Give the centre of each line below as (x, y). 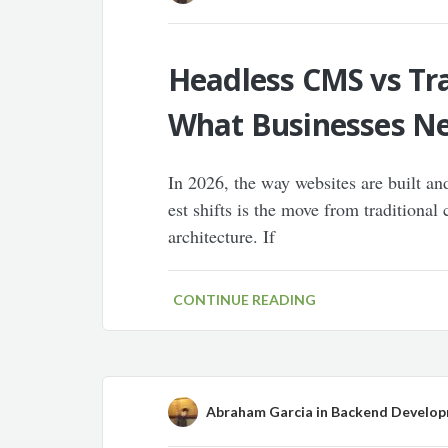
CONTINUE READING (244, 299)
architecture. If (221, 236)
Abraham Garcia (259, 411)
